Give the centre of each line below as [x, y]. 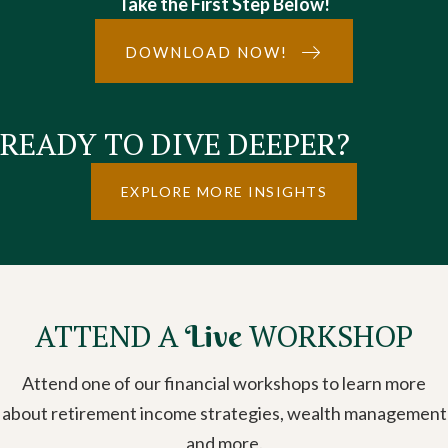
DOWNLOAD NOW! [206, 52]
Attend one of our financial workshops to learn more [224, 383]
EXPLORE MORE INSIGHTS [224, 192]
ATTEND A [110, 336]
